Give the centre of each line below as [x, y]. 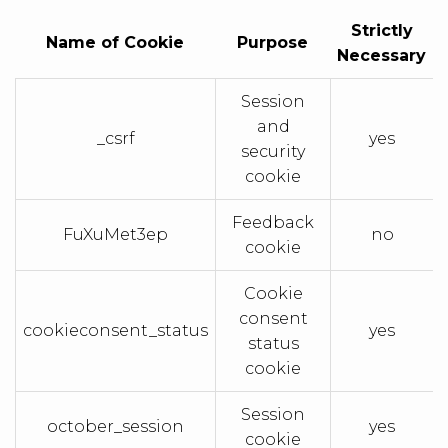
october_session [115, 426]
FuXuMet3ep [115, 234]
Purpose [272, 42]
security [273, 151]
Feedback [273, 222]
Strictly [381, 30]
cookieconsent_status [115, 330]
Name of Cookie [115, 42]
